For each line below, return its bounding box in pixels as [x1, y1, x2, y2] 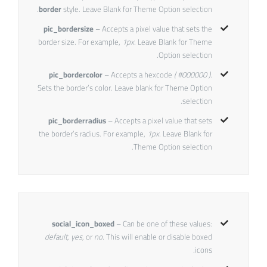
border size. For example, [38, 34, 122, 49]
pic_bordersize [43, 21, 94, 36]
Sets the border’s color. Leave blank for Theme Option [37, 80, 212, 95]
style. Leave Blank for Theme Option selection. [61, 1, 212, 16]
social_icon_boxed [51, 216, 114, 231]
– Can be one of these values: [114, 216, 212, 231]
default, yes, [44, 229, 86, 244]
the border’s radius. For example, [38, 126, 147, 141]
